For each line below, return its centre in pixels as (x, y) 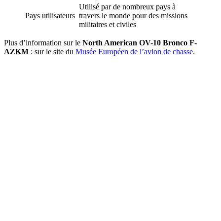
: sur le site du (52, 51)
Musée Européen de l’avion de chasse (134, 51)
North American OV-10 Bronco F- (140, 42)
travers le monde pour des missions (133, 15)
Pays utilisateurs (50, 15)
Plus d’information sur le (43, 42)
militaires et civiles (108, 24)
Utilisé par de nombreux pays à (127, 6)
